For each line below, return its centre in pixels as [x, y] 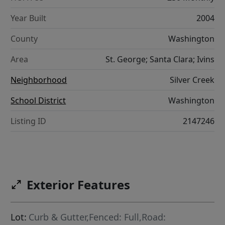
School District [38, 100]
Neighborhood [39, 80]
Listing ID [29, 121]
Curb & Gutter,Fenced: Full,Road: [97, 217]
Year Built [29, 18]
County [24, 39]
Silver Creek [192, 80]
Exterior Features [79, 185]
